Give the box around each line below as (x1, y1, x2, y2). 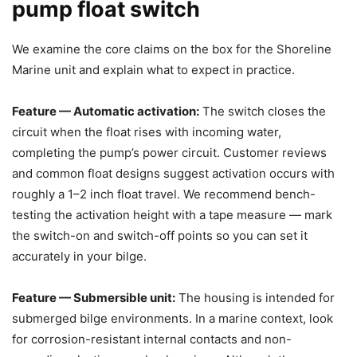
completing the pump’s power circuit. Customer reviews (12, 144, 327, 160)
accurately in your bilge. (12, 248, 147, 264)
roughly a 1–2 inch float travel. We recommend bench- (12, 186, 316, 202)
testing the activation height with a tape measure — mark (12, 206, 332, 222)
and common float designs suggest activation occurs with (12, 165, 335, 181)
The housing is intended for (175, 289, 335, 305)
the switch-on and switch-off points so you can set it (12, 227, 308, 243)
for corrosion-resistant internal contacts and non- (12, 331, 292, 347)
